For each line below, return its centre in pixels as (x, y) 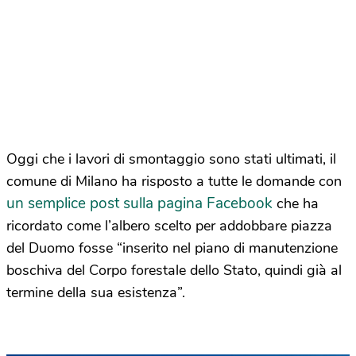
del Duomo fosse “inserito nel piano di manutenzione (172, 248)
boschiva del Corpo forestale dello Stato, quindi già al (174, 270)
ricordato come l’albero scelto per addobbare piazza (169, 226)
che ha (296, 203)
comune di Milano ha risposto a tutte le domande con (174, 181)
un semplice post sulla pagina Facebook (139, 203)
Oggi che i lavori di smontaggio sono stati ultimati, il (171, 159)
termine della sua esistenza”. (96, 292)
